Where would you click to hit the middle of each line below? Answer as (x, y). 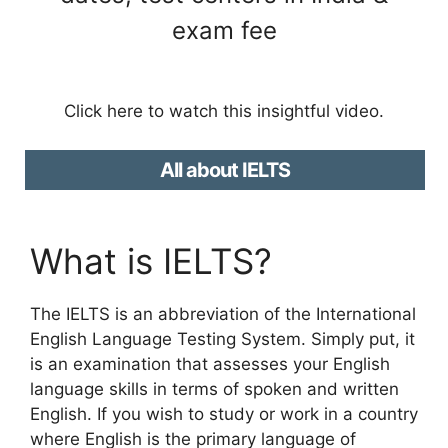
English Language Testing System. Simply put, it (222, 339)
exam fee (224, 30)
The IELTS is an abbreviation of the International (223, 314)
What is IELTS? (151, 261)
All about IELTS (225, 169)
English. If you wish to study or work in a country (224, 414)
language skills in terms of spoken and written (214, 389)
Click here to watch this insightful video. (224, 111)
